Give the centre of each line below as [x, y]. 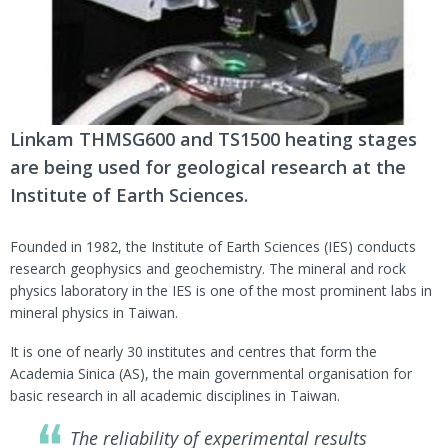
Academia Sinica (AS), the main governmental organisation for [211, 373]
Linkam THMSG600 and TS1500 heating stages [213, 138]
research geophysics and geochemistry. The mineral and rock [208, 268]
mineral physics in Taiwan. [94, 312]
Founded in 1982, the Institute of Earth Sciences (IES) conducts [213, 246]
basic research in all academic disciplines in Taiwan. [175, 395]
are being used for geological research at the [208, 166]
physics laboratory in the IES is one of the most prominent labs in [221, 290]
